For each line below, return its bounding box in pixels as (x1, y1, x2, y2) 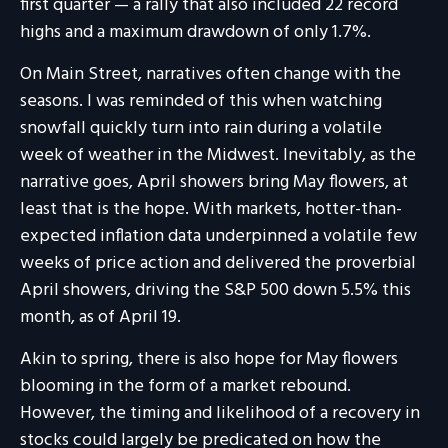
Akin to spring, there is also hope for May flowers (20, 345, 398, 374)
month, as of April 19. (20, 303, 181, 332)
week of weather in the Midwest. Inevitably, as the (20, 141, 416, 170)
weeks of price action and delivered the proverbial (20, 249, 416, 278)
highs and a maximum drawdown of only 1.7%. (20, 18, 371, 47)
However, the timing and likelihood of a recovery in (20, 399, 420, 428)
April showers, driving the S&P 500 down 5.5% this (20, 276, 411, 305)
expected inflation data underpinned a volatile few (20, 222, 417, 251)
